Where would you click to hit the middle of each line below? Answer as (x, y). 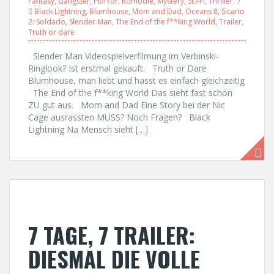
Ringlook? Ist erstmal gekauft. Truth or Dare (117, 68)
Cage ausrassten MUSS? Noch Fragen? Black (119, 117)
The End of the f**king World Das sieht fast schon (130, 93)
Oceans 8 (202, 11)
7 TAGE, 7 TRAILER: (112, 235)
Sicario (233, 11)
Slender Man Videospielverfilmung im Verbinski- (124, 56)
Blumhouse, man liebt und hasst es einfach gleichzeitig (136, 80)
